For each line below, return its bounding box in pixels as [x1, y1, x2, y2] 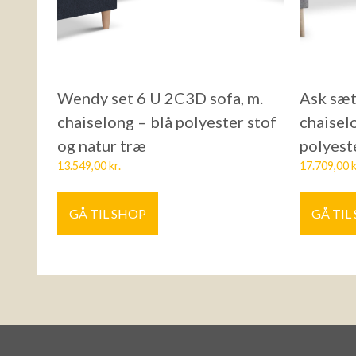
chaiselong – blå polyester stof [57, 112, 277, 132]
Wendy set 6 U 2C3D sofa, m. [57, 88, 263, 108]
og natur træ [57, 136, 146, 156]
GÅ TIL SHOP [69, 206, 146, 222]
